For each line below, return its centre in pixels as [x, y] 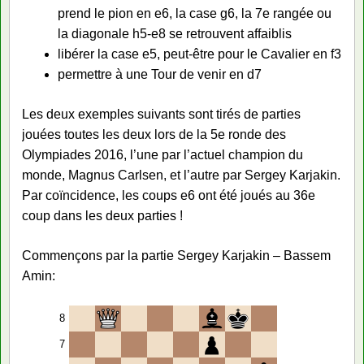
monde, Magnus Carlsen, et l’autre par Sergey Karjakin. [181, 175]
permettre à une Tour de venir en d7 [160, 74]
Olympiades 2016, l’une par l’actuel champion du [162, 154]
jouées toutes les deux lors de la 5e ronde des [154, 134]
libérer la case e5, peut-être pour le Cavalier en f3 [199, 54]
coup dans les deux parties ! [102, 215]
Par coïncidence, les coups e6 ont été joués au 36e [169, 195]
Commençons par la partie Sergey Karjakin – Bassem [176, 255]
